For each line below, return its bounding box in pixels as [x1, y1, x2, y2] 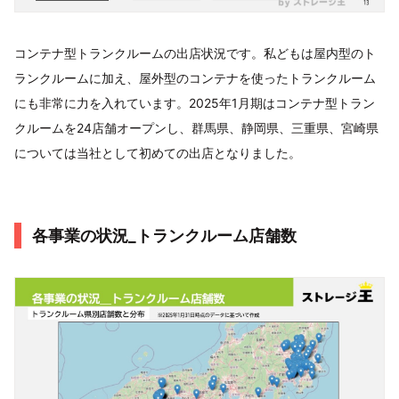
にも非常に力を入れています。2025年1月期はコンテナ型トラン [14, 94, 375, 110]
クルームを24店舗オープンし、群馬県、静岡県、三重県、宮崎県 [14, 119, 379, 135]
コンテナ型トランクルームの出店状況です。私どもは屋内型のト [14, 45, 376, 61]
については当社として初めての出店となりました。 [14, 144, 301, 160]
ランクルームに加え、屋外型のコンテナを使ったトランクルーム [14, 69, 376, 85]
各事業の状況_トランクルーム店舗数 [32, 225, 297, 245]
